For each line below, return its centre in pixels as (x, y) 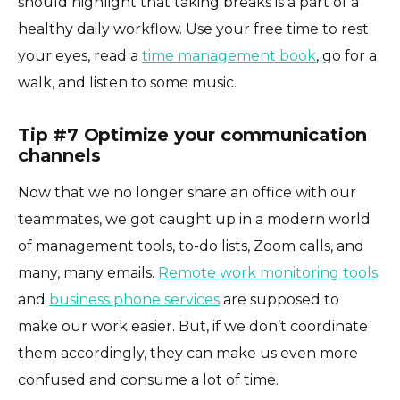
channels (59, 156)
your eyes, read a (80, 56)
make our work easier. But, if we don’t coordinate (193, 327)
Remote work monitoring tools (268, 273)
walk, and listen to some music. (127, 83)
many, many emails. (88, 273)
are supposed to (279, 300)
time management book (229, 56)
